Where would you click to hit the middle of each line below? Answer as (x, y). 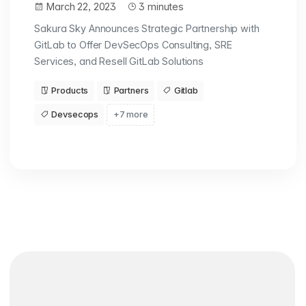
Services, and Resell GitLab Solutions (119, 61)
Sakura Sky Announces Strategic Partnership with (147, 28)
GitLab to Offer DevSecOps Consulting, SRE (133, 44)
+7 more (130, 115)
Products (70, 91)
